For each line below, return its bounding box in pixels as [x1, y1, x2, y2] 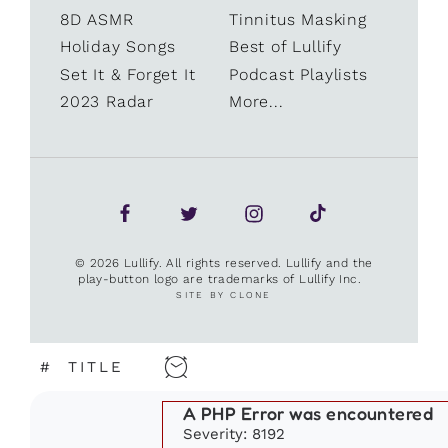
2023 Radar [60, 92, 154, 110]
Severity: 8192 [183, 424, 285, 442]
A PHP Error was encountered [183, 401, 434, 424]
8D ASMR [60, 11, 134, 29]
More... [229, 92, 284, 110]
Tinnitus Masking [229, 11, 367, 29]
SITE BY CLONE [176, 289, 272, 300]
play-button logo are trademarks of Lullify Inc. [78, 271, 370, 286]
